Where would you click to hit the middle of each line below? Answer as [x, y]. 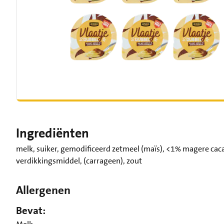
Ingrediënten [52, 133]
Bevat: [31, 211]
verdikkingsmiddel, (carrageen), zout [79, 161]
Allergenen [43, 190]
